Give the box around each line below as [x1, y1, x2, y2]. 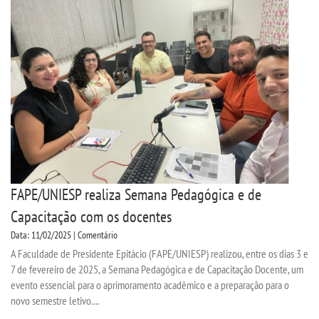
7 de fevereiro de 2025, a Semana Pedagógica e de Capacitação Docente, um [11, 261, 303, 276]
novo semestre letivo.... [11, 293, 100, 308]
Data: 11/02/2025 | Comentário [11, 228, 117, 241]
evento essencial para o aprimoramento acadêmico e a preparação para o [11, 277, 289, 292]
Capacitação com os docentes [11, 206, 172, 226]
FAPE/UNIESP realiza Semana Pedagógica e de [11, 184, 261, 204]
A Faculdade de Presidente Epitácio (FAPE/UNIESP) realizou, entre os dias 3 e [11, 246, 308, 261]
